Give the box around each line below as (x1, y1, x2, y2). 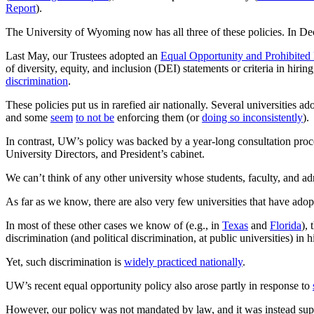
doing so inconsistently (202, 111, 303, 123)
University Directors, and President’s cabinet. (6, 147, 205, 160)
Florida (270, 219, 301, 231)
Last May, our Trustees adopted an (6, 49, 161, 62)
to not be (76, 111, 114, 123)
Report (6, 1, 36, 14)
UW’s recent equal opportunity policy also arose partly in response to (6, 279, 313, 292)
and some (6, 111, 50, 123)
